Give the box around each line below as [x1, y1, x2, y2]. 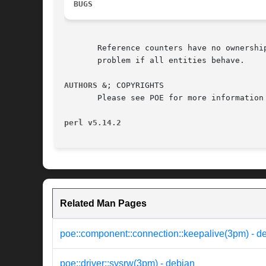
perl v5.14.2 [64, 118, 121, 128]
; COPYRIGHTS [107, 81, 164, 90]
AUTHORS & [64, 81, 107, 90]
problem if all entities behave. [64, 56, 245, 65]
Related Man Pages [60, 198, 147, 209]
